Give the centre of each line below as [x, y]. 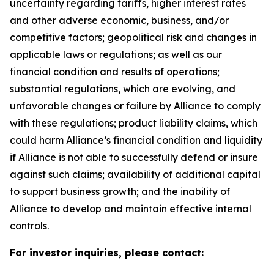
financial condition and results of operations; [115, 71]
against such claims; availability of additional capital [135, 174]
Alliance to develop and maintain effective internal [131, 208]
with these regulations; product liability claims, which [134, 123]
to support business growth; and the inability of [120, 191]
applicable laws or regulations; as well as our [116, 54]
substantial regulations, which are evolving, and [123, 88]
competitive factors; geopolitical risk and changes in [133, 37]
